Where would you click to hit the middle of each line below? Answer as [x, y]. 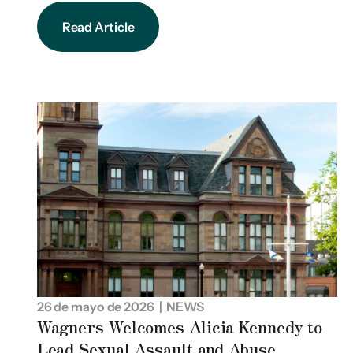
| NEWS [179, 307]
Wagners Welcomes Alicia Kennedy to [180, 327]
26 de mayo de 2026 [95, 307]
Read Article [98, 26]
